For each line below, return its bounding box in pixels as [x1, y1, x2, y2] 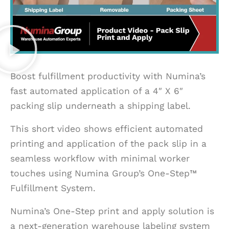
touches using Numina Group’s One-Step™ [10, 168, 197, 178]
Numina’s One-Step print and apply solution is [10, 205, 214, 216]
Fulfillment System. [10, 182, 96, 193]
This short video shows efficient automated [10, 123, 203, 134]
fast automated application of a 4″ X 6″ [10, 85, 183, 96]
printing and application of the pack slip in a [10, 138, 207, 149]
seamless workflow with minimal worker [10, 153, 190, 164]
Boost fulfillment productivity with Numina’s [10, 71, 205, 81]
